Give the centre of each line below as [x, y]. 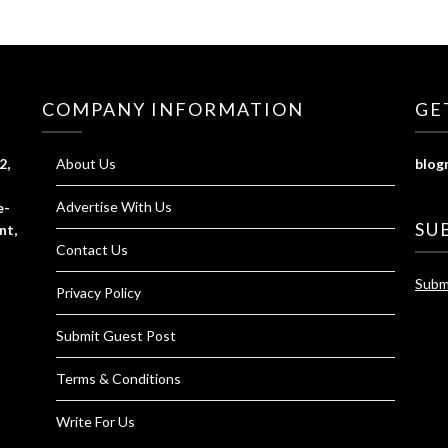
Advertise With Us [113, 207]
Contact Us [91, 250]
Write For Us [95, 422]
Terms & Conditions [118, 379]
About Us [85, 164]
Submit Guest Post [115, 336]
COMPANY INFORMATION [172, 109]
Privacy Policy [98, 293]
